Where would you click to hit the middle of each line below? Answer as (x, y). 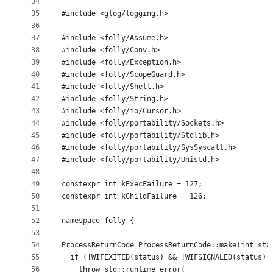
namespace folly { (98, 221)
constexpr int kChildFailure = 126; (134, 197)
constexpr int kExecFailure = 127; (132, 184)
